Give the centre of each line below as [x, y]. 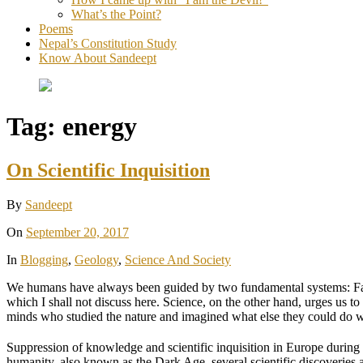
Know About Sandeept [98, 58]
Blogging [44, 259]
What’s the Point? [116, 14]
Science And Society [178, 259]
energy [100, 127]
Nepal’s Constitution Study [108, 43]
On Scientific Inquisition [108, 170]
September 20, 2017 [77, 232]
